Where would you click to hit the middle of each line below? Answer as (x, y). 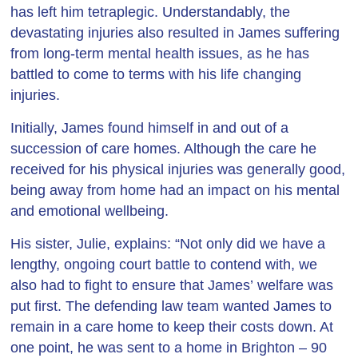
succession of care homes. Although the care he (164, 149)
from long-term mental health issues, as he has (160, 54)
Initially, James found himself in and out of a (150, 128)
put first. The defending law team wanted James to (171, 306)
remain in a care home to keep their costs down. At (172, 327)
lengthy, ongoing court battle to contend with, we (164, 265)
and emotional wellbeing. (90, 211)
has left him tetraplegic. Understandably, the (151, 12)
